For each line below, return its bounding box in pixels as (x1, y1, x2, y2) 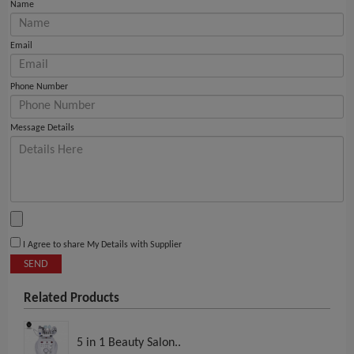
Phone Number (10, 82, 68, 92)
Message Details (10, 123, 74, 134)
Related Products (24, 292, 119, 306)
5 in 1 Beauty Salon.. (77, 337, 181, 350)
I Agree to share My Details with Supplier (21, 240, 182, 250)
